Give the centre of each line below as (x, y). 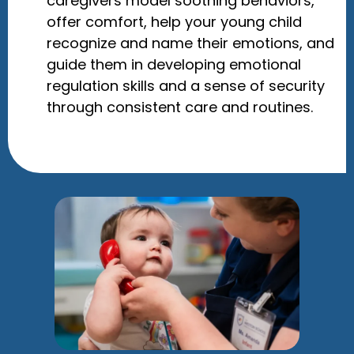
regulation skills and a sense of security (185, 85)
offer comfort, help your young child (174, 21)
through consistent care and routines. (179, 107)
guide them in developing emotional (173, 64)
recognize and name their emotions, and (190, 43)
